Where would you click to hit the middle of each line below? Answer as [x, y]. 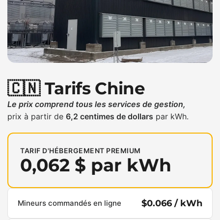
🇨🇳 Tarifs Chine [76, 88]
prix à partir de [37, 116]
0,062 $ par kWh [96, 165]
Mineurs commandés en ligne [69, 203]
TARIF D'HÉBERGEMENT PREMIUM [81, 151]
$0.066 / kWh [172, 203]
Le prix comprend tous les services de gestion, [97, 104]
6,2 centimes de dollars [110, 116]
